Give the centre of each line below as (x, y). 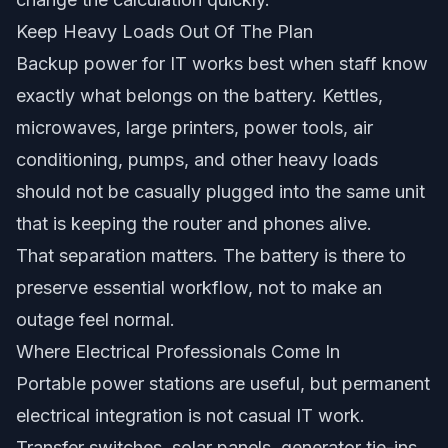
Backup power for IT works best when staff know (222, 63)
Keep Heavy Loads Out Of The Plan (164, 31)
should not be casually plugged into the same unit (220, 191)
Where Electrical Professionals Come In (178, 351)
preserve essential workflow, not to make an (199, 287)
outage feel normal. (95, 319)
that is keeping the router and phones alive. (194, 223)
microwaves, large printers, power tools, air (194, 127)
